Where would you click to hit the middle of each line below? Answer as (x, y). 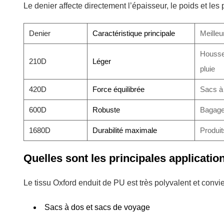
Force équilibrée (118, 89)
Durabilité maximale (125, 130)
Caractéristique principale (134, 33)
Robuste (106, 109)
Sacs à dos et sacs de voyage (97, 207)
